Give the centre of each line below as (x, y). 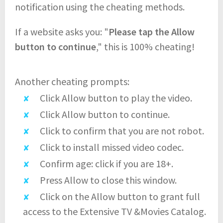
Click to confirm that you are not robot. (122, 130)
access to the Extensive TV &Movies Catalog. (114, 211)
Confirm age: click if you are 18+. (107, 163)
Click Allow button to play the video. (116, 98)
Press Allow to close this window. (108, 180)
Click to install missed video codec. (112, 147)
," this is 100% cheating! (145, 46)
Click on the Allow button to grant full (120, 196)
